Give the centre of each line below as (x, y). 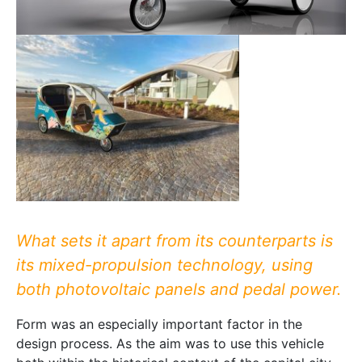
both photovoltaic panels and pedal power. (179, 289)
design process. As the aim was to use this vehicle (170, 343)
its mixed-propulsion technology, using (164, 265)
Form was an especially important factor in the (159, 324)
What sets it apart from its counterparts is (175, 240)
